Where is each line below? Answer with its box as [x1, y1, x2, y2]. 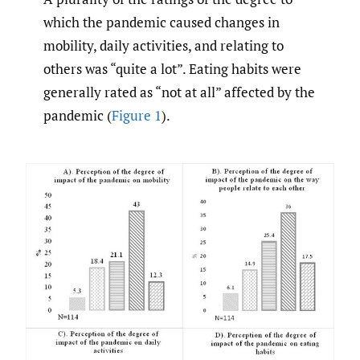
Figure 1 [112, 105, 162, 125]
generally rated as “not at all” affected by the [43, 82, 315, 101]
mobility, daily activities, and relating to [43, 35, 284, 55]
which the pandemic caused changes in [43, 12, 280, 31]
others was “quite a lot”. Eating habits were [43, 59, 301, 78]
